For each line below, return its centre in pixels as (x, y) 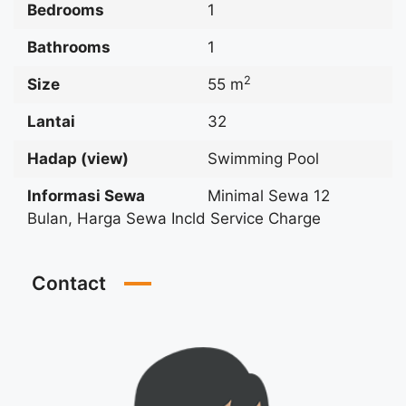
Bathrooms (69, 48)
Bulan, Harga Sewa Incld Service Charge (174, 219)
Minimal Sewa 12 (269, 196)
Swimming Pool (263, 159)
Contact (69, 284)
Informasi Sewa (86, 196)
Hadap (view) (78, 159)
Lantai (51, 122)
